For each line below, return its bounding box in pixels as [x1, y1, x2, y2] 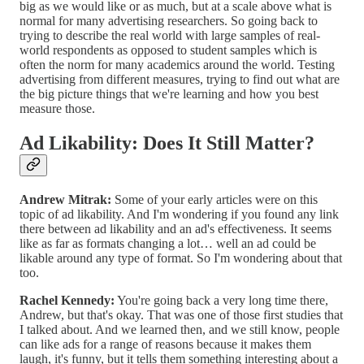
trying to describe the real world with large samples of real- [19, 28, 320, 42]
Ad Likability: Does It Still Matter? [19, 132, 314, 154]
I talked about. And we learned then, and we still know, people [19, 322, 340, 336]
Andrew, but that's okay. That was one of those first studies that [19, 307, 343, 322]
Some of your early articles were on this [111, 192, 318, 206]
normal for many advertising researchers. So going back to [19, 13, 318, 28]
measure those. [19, 101, 95, 115]
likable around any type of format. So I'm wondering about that [19, 250, 342, 265]
